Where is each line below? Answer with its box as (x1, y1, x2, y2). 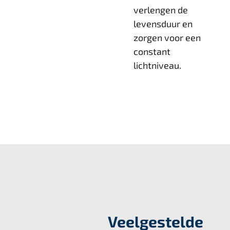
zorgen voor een (133, 32, 201, 44)
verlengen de (133, 4, 188, 16)
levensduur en (133, 18, 193, 30)
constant (133, 46, 170, 57)
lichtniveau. (133, 60, 181, 71)
